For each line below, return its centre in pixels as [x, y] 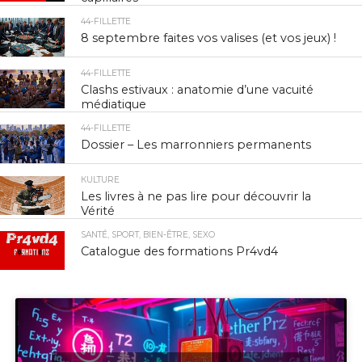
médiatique [114, 105]
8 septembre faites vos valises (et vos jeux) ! [209, 38]
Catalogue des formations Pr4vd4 [180, 252]
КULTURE [101, 180]
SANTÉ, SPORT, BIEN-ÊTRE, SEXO [148, 235]
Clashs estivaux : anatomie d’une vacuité [198, 90]
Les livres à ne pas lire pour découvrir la [196, 197]
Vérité [98, 211]
